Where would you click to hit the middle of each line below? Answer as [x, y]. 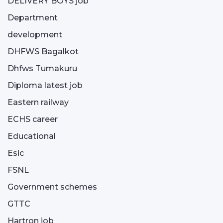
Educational [32, 136]
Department [33, 18]
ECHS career [33, 119]
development [35, 35]
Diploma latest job [45, 85]
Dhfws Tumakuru [42, 68]
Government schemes [52, 187]
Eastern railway [38, 102]
